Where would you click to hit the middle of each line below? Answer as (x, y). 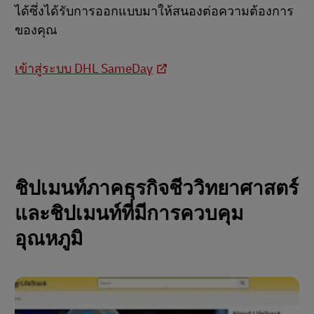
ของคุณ (36, 30)
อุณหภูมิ (49, 239)
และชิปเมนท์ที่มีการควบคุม (129, 214)
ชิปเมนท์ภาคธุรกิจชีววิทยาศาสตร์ (157, 189)
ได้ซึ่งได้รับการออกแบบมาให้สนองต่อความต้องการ (154, 11)
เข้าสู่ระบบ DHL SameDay (84, 69)
